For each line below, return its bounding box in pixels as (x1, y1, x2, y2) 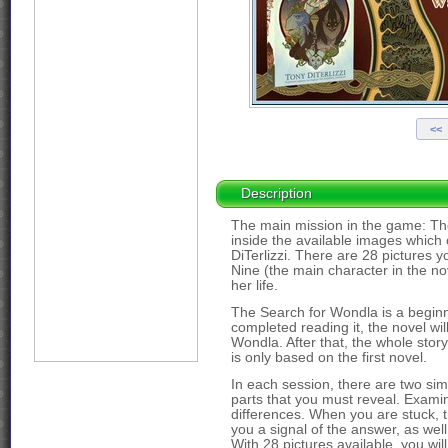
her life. (231, 278, 278, 293)
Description (241, 185, 312, 201)
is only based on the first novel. (231, 350, 427, 365)
